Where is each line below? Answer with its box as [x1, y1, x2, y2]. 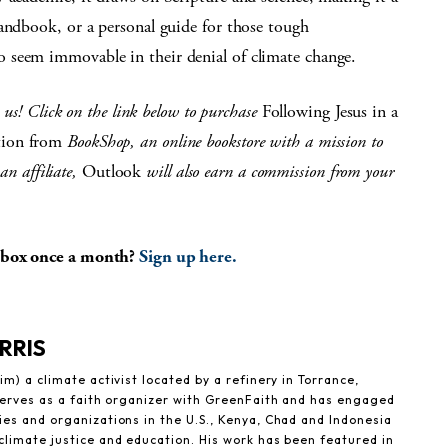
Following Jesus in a [256, 100, 398, 124]
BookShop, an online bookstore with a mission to [62, 130, 383, 154]
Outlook [81, 160, 142, 184]
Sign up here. [139, 245, 237, 269]
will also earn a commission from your [141, 160, 394, 184]
